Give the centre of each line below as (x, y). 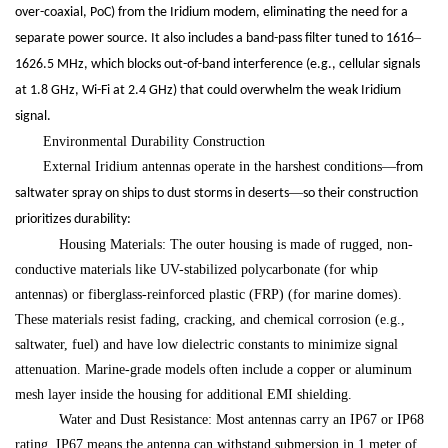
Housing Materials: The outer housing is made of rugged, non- (228, 245)
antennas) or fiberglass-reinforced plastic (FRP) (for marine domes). (208, 295)
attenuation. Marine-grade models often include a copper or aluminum (213, 370)
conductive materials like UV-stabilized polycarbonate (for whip (196, 270)
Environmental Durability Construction (154, 142)
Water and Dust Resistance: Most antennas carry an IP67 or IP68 (233, 420)
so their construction (360, 194)
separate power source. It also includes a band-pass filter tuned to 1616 (214, 39)
